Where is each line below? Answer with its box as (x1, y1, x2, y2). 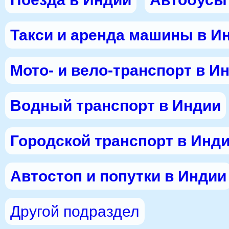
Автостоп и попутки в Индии (10, 168, 226, 185)
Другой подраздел (10, 203, 140, 220)
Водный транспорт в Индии (10, 97, 221, 114)
